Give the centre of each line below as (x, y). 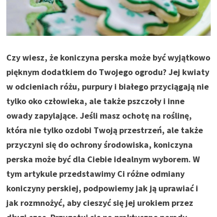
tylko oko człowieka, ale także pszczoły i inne (96, 101)
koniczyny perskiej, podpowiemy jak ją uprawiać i (102, 188)
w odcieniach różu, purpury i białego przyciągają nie (108, 86)
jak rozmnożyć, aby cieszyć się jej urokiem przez (100, 202)
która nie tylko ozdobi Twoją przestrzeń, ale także (105, 130)
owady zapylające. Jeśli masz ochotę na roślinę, (99, 115)
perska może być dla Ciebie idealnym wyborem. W (103, 159)
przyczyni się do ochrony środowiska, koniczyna (100, 144)
